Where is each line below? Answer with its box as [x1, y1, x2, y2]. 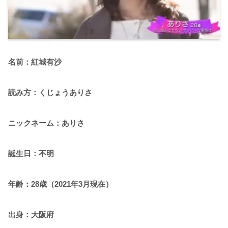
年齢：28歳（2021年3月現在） [8, 179, 113, 188]
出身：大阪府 [8, 210, 54, 219]
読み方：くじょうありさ [8, 88, 92, 97]
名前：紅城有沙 [8, 57, 62, 66]
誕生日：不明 [8, 149, 54, 158]
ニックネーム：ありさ [8, 118, 84, 127]
